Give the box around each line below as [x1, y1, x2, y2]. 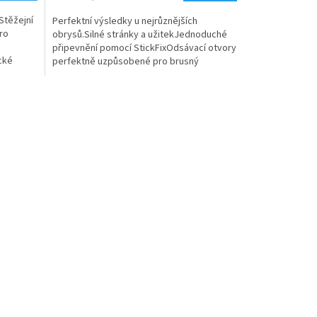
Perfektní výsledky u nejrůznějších [52, 13, 197, 28]
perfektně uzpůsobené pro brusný [52, 54, 199, 69]
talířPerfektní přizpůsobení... [52, 67, 173, 82]
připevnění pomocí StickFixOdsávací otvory [52, 40, 236, 55]
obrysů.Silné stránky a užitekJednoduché [52, 27, 227, 42]
